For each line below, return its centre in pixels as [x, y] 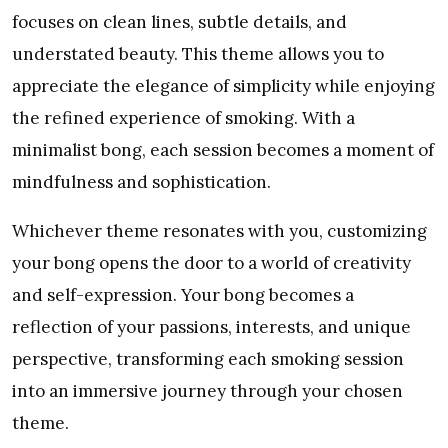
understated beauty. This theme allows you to [198, 54]
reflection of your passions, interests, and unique [211, 327]
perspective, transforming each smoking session [208, 359]
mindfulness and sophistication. [141, 182]
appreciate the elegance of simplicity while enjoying [223, 86]
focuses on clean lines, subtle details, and [179, 22]
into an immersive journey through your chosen [207, 391]
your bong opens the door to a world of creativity [211, 263]
